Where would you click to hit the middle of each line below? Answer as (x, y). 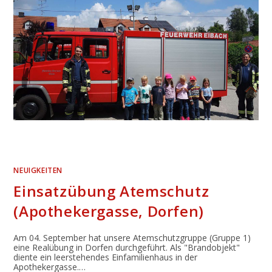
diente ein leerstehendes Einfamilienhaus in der (106, 257)
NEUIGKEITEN (38, 171)
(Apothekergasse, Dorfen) (109, 211)
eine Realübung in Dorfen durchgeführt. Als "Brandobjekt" (127, 248)
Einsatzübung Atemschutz (111, 191)
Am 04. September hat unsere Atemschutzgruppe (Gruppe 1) (132, 238)
